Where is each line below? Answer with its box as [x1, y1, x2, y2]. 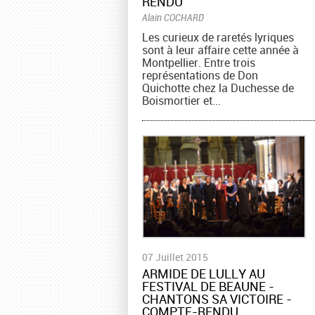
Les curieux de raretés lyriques [142, 29, 294, 45]
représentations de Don [142, 67, 258, 83]
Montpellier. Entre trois [142, 54, 255, 70]
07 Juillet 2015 [142, 250, 208, 264]
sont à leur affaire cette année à [142, 41, 299, 58]
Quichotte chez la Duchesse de [142, 79, 294, 96]
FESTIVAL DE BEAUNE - [142, 278, 274, 295]
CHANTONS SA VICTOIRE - [142, 290, 292, 308]
